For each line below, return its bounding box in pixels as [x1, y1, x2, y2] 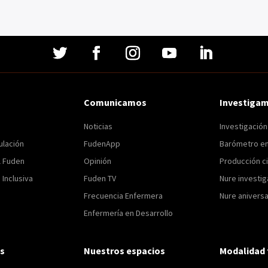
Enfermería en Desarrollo [84, 207, 173, 218]
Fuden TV [84, 172, 117, 184]
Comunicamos [84, 96, 147, 108]
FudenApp [84, 138, 121, 149]
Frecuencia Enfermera [84, 190, 163, 201]
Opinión [84, 155, 112, 166]
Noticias [84, 120, 113, 132]
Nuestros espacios [84, 244, 166, 257]
